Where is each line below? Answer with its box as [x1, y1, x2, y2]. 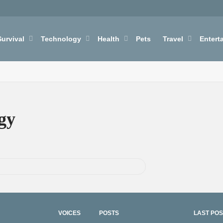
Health [98, 35, 121, 43]
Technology [41, 35, 83, 43]
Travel [163, 35, 185, 43]
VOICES [58, 210, 81, 217]
